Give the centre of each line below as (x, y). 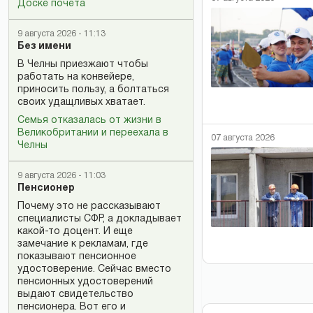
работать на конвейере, (76, 77)
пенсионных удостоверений (85, 282)
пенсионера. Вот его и (72, 307)
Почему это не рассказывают (89, 206)
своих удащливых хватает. (81, 102)
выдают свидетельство (75, 294)
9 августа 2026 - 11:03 (61, 176)
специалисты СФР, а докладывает (100, 219)
